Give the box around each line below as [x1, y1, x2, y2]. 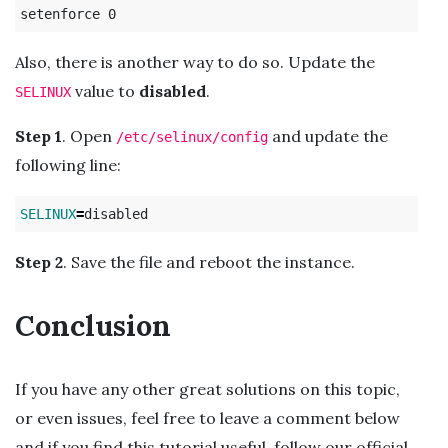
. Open [62, 125, 116, 146]
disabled [139, 80, 206, 101]
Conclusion [15, 306, 171, 344]
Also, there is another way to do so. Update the [15, 51, 375, 72]
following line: [15, 154, 121, 175]
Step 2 [15, 251, 63, 272]
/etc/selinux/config [116, 128, 268, 145]
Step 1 [15, 125, 62, 146]
